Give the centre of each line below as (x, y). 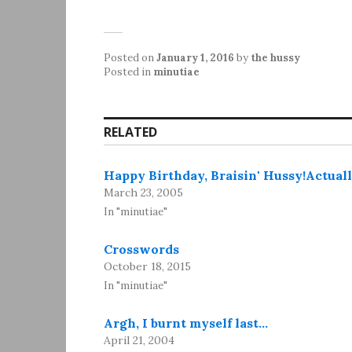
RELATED (130, 132)
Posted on (130, 58)
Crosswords (141, 249)
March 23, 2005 (143, 193)
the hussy (275, 58)
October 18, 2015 (147, 267)
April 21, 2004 (139, 341)
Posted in (128, 72)
